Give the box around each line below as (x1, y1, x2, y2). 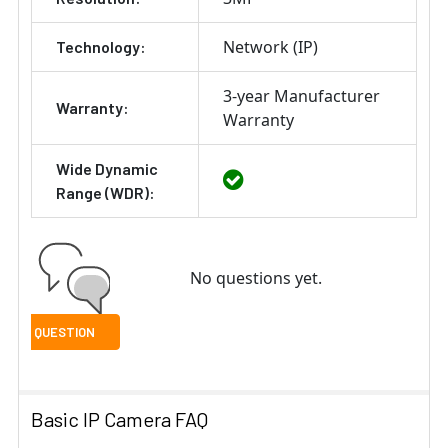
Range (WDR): (56, 182, 155, 202)
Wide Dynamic (56, 158, 158, 178)
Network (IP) (223, 35, 318, 58)
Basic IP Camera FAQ (31, 406, 208, 431)
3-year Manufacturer (223, 84, 380, 107)
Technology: (56, 36, 146, 56)
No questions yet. (189, 266, 322, 289)
